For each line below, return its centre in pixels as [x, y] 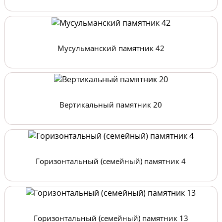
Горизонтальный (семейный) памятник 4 [111, 161]
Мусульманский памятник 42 [111, 48]
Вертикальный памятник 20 [111, 105]
